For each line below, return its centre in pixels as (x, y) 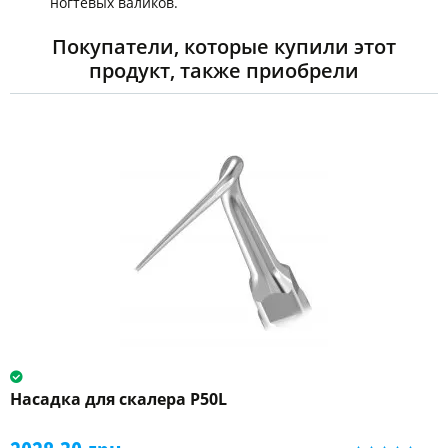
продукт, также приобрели (224, 71)
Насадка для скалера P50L (118, 399)
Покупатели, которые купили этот (224, 47)
